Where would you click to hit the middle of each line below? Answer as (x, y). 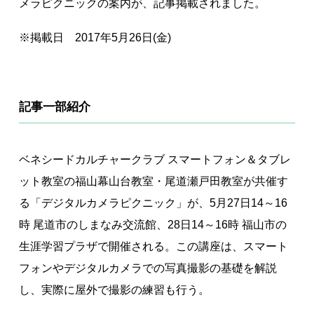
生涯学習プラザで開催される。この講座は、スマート (153, 246)
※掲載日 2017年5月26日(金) (95, 37)
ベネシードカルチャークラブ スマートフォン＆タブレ (155, 159)
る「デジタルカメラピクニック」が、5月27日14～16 (153, 203)
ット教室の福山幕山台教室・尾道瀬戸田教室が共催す (153, 181)
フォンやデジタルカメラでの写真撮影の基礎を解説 (148, 268)
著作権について (157, 16)
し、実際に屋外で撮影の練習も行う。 (114, 290)
